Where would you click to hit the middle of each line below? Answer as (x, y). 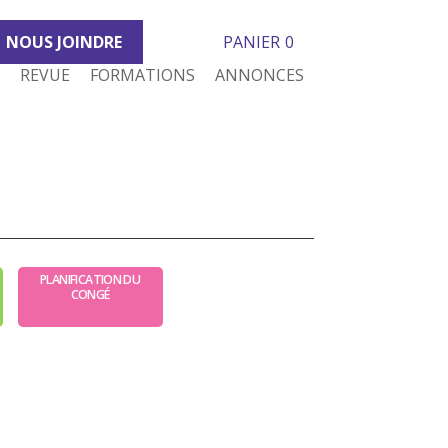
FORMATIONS (142, 75)
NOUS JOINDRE (63, 42)
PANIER (251, 42)
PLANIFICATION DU (90, 279)
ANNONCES (259, 75)
